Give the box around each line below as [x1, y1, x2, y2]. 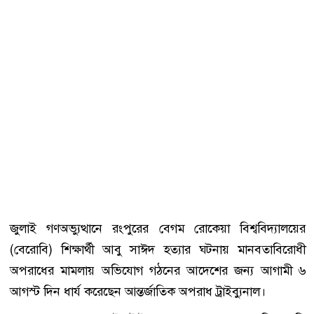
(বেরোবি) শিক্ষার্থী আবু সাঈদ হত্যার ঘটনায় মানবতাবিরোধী [10, 241, 306, 259]
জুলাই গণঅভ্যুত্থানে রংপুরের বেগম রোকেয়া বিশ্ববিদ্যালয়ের [10, 220, 306, 238]
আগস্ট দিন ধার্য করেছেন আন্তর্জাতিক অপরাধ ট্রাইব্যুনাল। [10, 283, 266, 301]
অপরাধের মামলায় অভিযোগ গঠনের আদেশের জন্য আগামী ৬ [10, 262, 306, 280]
